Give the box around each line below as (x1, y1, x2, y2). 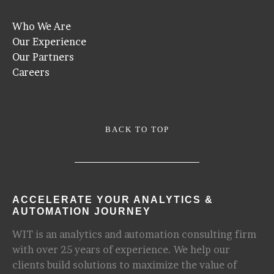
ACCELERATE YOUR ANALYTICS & (12, 194, 213, 205)
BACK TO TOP (105, 125, 169, 135)
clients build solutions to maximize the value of (12, 259, 237, 271)
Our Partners (12, 50, 74, 63)
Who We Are (12, 20, 71, 32)
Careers (12, 65, 50, 78)
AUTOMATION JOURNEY (12, 206, 151, 217)
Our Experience (12, 35, 86, 48)
